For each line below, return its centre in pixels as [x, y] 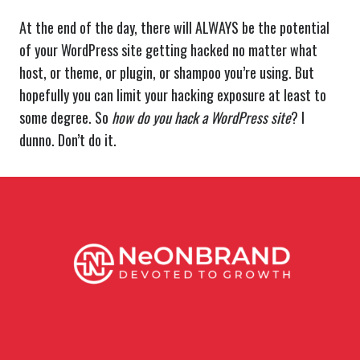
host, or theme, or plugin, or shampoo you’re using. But [167, 73]
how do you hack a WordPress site [201, 118]
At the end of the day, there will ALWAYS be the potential [174, 28]
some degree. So [65, 118]
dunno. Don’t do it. [68, 140]
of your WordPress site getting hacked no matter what [168, 50]
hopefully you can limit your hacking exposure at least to [173, 95]
